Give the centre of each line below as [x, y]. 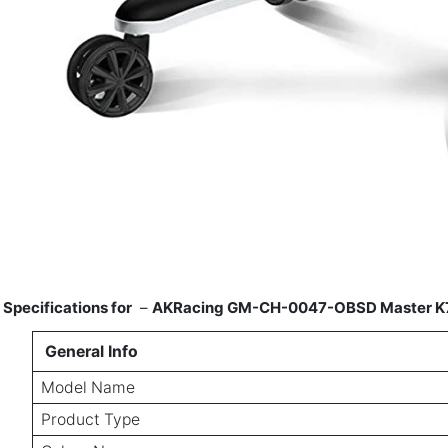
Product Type [90, 419]
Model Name [88, 387]
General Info [91, 351]
